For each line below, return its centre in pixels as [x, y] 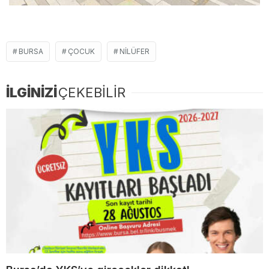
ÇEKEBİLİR [92, 93]
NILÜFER [134, 52]
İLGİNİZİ [32, 93]
